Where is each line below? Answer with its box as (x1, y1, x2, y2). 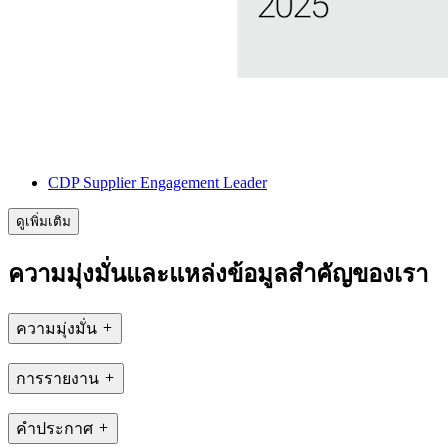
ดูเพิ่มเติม (16, 213, 71, 229)
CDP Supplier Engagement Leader (48, 173, 267, 191)
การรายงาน (16, 370, 99, 388)
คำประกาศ (16, 419, 93, 437)
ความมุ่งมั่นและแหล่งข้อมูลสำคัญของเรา (8, 261, 428, 288)
